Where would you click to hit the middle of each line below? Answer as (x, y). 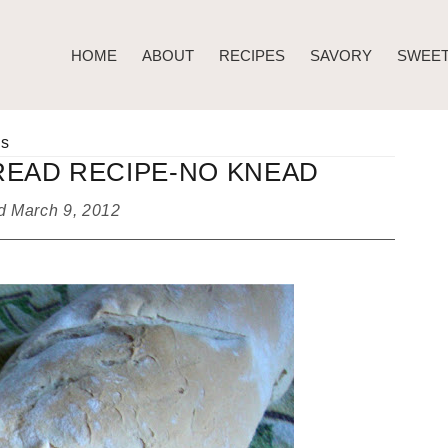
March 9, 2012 (66, 210)
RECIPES (252, 55)
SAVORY (341, 55)
